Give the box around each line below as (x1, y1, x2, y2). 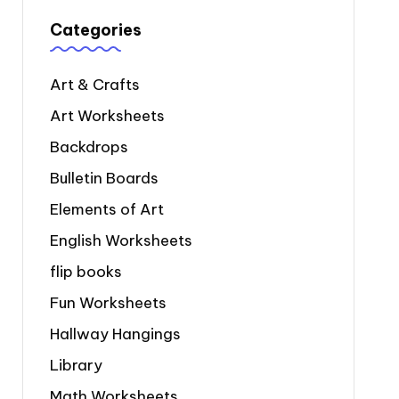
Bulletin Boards (49, 168, 159, 188)
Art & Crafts (49, 75, 140, 94)
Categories (49, 20, 142, 40)
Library (49, 355, 102, 375)
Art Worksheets (49, 106, 165, 126)
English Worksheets (49, 231, 192, 250)
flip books (49, 262, 122, 281)
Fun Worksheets (49, 293, 167, 313)
